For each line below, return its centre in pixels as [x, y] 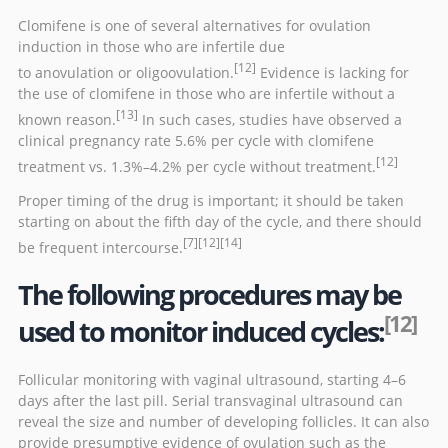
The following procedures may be [209, 295]
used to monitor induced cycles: [201, 332]
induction [50, 47]
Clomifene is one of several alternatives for [163, 26]
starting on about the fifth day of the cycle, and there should [220, 222]
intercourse [140, 247]
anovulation [74, 72]
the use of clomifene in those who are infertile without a [206, 93]
